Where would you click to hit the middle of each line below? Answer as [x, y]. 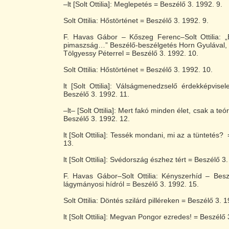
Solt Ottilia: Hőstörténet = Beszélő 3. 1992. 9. [136, 20]
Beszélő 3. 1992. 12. [97, 119]
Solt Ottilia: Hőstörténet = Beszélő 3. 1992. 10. [138, 70]
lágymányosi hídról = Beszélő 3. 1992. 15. [131, 184]
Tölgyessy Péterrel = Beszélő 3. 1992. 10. [131, 53]
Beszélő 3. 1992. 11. [96, 94]
